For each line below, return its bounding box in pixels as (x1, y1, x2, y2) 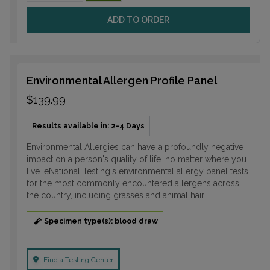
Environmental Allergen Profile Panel (27, 74, 217, 87)
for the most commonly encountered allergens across (27, 178, 239, 188)
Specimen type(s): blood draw (44, 216, 158, 225)
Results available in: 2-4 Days (32, 121, 145, 130)
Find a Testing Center (43, 255, 113, 264)
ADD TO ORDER (107, 14, 169, 25)
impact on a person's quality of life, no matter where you (27, 154, 246, 164)
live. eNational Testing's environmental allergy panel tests (27, 166, 248, 176)
